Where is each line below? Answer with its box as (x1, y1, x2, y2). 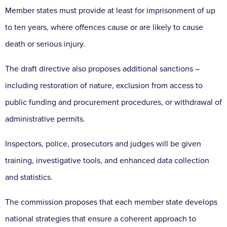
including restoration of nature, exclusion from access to (5, 81, 203, 91)
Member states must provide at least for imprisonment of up (5, 6, 215, 16)
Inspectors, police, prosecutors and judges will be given (5, 139, 201, 149)
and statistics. (5, 172, 53, 183)
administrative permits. (5, 114, 87, 125)
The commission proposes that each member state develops (5, 197, 217, 208)
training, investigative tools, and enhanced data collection (5, 156, 209, 166)
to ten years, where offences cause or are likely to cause (5, 22, 203, 33)
